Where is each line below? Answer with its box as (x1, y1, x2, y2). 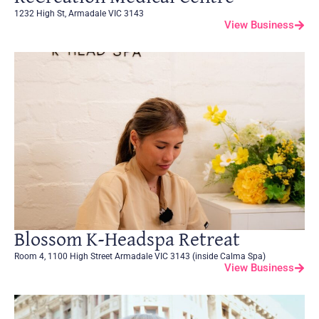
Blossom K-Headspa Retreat (14, 229, 240, 250)
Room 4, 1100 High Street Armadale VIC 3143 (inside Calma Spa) (14, 251, 266, 261)
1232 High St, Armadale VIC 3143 (14, 8, 144, 19)
